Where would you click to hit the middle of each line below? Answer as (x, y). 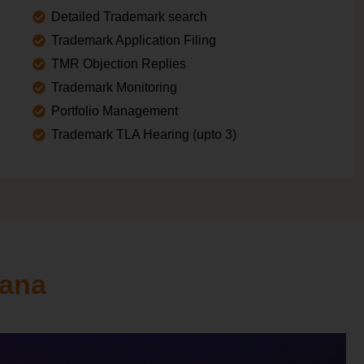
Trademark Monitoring (114, 87)
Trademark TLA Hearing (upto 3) (143, 134)
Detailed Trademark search (129, 16)
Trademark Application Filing (133, 40)
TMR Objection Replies (118, 63)
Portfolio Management (114, 110)
